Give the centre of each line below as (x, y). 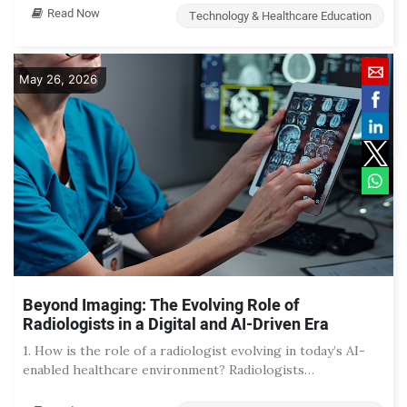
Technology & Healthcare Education (280, 15)
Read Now (74, 13)
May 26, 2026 (58, 79)
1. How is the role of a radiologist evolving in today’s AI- (194, 350)
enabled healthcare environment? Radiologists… (169, 369)
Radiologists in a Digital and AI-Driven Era (176, 324)
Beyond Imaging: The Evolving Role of (161, 305)
